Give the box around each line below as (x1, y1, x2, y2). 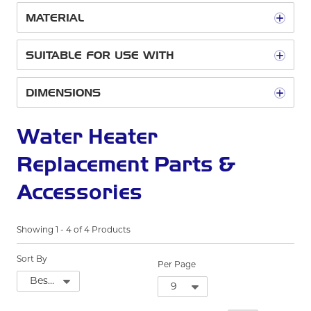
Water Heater (17, 124, 158, 149)
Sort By (17, 255, 47, 264)
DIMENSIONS (26, 86, 101, 99)
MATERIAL (26, 11, 84, 24)
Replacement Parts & (17, 151, 235, 177)
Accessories (17, 179, 142, 205)
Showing (17, 226, 53, 235)
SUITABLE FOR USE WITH (26, 49, 174, 62)
